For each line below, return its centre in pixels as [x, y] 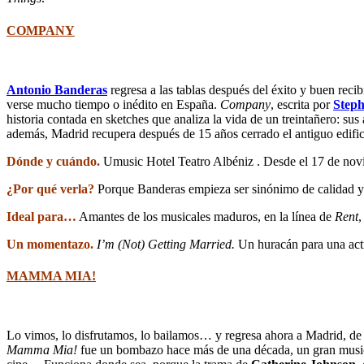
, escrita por [302, 104]
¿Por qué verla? [50, 188]
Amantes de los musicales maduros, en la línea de [207, 216]
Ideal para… [41, 216]
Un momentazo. [50, 244]
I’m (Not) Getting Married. [167, 244]
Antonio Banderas [57, 89]
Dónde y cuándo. [53, 161]
